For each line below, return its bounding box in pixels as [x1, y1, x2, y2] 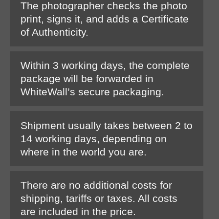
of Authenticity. [21, 26, 88, 38]
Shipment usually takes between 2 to [21, 119, 193, 131]
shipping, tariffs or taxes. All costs [21, 193, 177, 204]
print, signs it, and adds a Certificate [21, 13, 189, 24]
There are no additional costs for [21, 179, 172, 191]
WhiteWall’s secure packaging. [21, 86, 164, 98]
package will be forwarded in [21, 73, 153, 85]
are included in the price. [21, 206, 136, 218]
